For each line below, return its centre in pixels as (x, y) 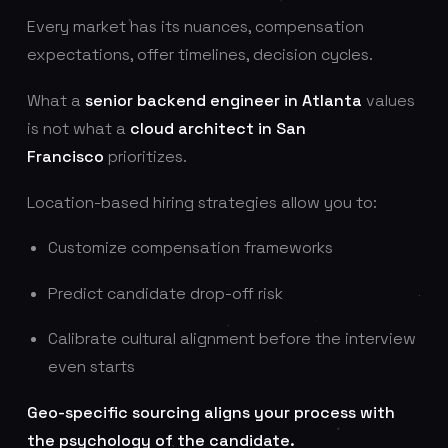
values (388, 100)
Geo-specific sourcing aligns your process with (210, 412)
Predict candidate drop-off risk (165, 293)
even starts (91, 367)
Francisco (65, 156)
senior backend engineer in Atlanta (223, 100)
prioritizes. (145, 156)
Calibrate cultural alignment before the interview (231, 339)
